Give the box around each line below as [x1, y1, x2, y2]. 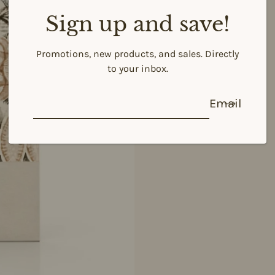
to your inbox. [107, 62, 168, 74]
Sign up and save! [45, 10, 230, 37]
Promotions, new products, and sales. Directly [36, 47, 239, 60]
